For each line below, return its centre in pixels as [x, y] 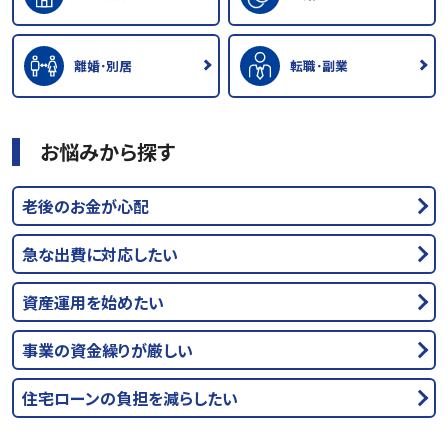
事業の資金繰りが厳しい [107, 349]
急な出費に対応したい [100, 253]
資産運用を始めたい [93, 301]
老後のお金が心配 [85, 205]
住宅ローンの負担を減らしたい [130, 397]
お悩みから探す [107, 151]
